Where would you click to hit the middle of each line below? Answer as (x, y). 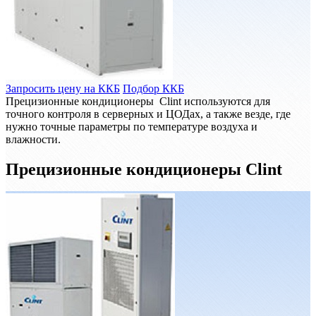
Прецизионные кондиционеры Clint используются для (138, 101)
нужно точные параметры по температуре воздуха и (132, 126)
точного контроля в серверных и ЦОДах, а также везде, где (148, 114)
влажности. (33, 139)
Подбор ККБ (153, 88)
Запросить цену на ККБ (63, 88)
